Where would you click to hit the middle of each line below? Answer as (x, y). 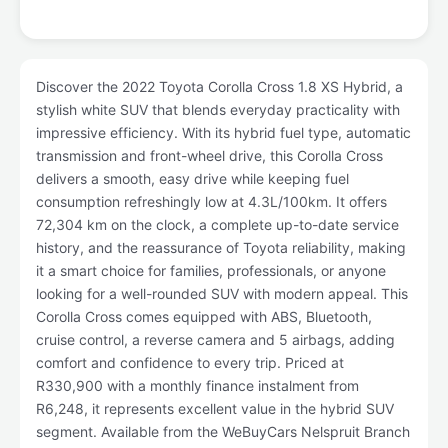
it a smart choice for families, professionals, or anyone (211, 270)
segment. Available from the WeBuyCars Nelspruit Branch (223, 431)
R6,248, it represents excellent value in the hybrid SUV (215, 408)
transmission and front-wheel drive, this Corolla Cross (209, 155)
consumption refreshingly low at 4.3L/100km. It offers (211, 201)
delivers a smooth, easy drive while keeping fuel (192, 178)
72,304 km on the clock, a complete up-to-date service (217, 224)
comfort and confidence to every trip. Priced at (190, 362)
